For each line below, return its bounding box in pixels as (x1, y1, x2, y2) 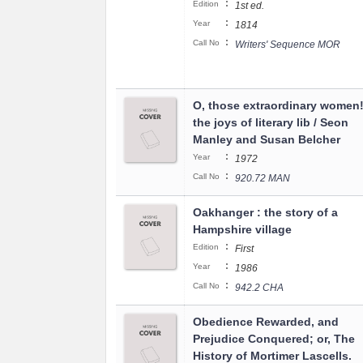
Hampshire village (193, 223, 292, 236)
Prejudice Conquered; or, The (193, 332, 355, 345)
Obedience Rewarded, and (193, 315, 339, 328)
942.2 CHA (235, 282, 284, 293)
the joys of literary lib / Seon (193, 116, 348, 129)
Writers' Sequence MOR (235, 39, 340, 50)
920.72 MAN (235, 173, 290, 184)
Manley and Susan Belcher (193, 133, 340, 146)
